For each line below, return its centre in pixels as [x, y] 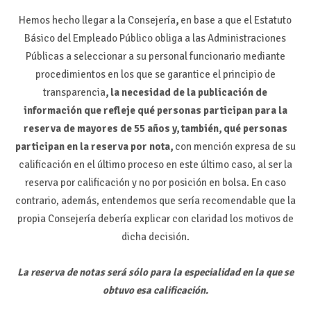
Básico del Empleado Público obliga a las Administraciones [155, 39]
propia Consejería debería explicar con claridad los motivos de [155, 219]
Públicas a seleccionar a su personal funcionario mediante [155, 57]
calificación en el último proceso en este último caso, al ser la [155, 165]
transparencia [75, 93]
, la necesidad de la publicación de [187, 93]
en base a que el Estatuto [236, 20]
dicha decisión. [155, 237]
